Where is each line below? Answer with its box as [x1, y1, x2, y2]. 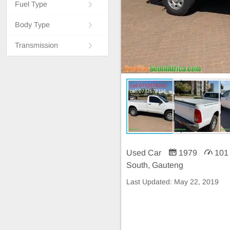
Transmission [15, 41, 58, 49]
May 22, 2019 [174, 177, 219, 186]
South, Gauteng [126, 160, 183, 169]
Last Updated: [126, 177, 174, 186]
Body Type [15, 21, 50, 29]
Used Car [126, 148, 163, 157]
